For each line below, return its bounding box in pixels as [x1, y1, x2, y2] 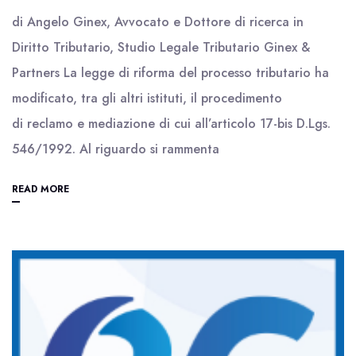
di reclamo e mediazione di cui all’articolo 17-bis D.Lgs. [12, 114, 331, 133]
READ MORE [12, 182, 69, 196]
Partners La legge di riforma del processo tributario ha [12, 64, 329, 82]
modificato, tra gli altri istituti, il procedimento [12, 89, 282, 107]
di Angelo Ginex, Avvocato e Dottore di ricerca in [12, 13, 304, 31]
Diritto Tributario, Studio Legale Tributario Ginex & [12, 38, 310, 56]
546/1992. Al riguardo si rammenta [12, 140, 219, 158]
